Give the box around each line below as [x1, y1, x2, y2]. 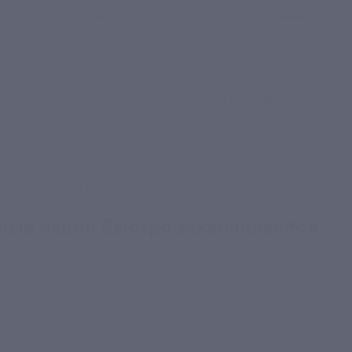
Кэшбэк [103, 91, 148, 106]
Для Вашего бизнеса [69, 9, 176, 22]
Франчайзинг [244, 9, 312, 22]
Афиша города [185, 91, 273, 106]
